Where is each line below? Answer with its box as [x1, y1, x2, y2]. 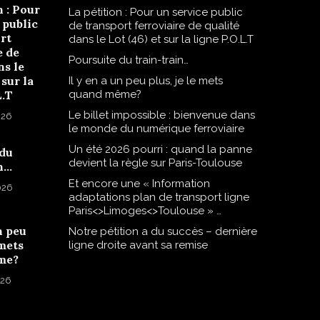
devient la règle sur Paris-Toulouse [68, 156, 242, 169]
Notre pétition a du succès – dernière [68, 224, 257, 238]
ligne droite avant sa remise [68, 238, 208, 251]
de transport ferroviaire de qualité [68, 19, 239, 32]
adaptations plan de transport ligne [68, 190, 249, 204]
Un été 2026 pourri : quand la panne [68, 142, 252, 156]
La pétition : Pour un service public [68, 5, 243, 19]
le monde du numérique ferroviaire [68, 121, 244, 135]
